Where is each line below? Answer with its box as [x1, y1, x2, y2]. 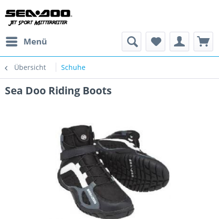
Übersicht [14, 63, 46, 72]
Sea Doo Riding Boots [5, 84, 111, 97]
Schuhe [61, 63, 86, 72]
